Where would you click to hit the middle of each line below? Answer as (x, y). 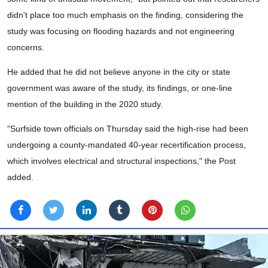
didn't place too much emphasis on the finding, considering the (125, 15)
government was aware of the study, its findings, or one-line (120, 88)
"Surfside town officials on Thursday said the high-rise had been (128, 129)
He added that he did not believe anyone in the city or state (119, 72)
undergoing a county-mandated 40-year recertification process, (127, 145)
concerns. (26, 48)
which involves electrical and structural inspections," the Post (121, 161)
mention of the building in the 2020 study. (85, 104)
